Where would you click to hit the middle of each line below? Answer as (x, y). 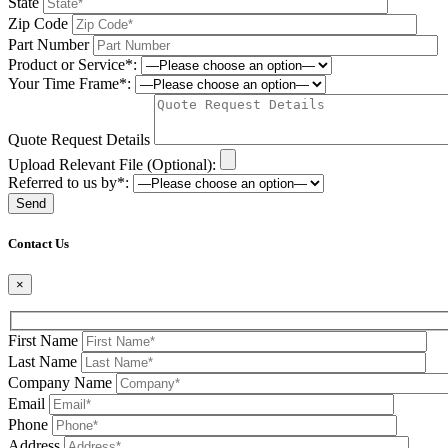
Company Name (60, 382)
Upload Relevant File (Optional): (112, 164)
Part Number (48, 44)
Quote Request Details (79, 139)
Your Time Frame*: (69, 83)
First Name (43, 340)
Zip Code (38, 23)
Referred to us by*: (68, 182)
